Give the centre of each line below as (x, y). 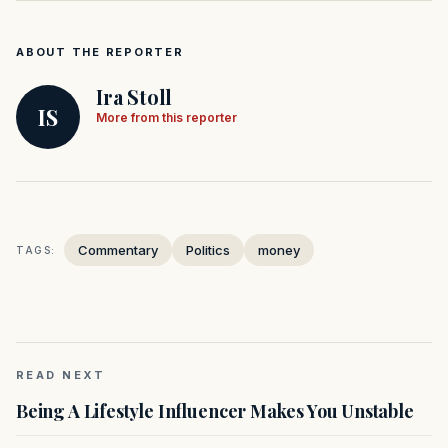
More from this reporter (166, 118)
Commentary (118, 250)
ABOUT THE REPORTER (100, 52)
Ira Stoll (134, 97)
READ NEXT (61, 375)
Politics (208, 250)
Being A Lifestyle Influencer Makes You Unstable (215, 411)
